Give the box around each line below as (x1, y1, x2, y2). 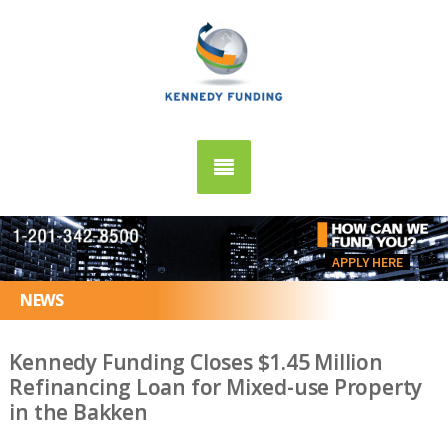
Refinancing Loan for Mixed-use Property (9, 373, 423, 401)
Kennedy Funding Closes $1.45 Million (9, 348, 383, 376)
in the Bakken (9, 398, 148, 426)
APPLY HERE (332, 252, 403, 271)
